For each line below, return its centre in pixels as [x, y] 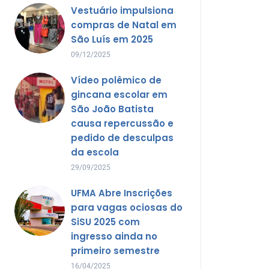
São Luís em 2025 [112, 39]
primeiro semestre [115, 250]
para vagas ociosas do [126, 207]
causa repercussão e [122, 123]
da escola [95, 152]
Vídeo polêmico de [116, 80]
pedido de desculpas [122, 138]
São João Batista [112, 109]
